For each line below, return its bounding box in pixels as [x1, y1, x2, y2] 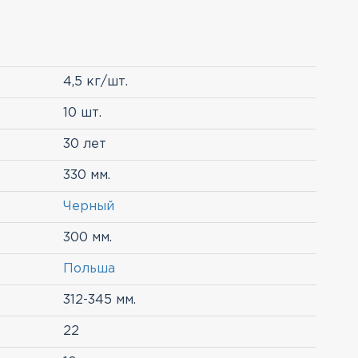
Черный [63, 201, 114, 213]
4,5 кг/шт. [63, 76, 128, 88]
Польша [63, 263, 115, 275]
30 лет [63, 138, 106, 150]
